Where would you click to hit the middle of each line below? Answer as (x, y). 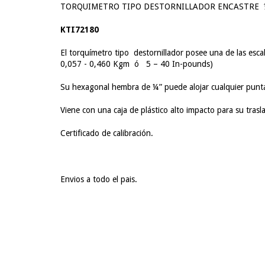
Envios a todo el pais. (99, 180)
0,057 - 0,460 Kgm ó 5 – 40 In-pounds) (137, 64)
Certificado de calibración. (107, 133)
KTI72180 (80, 30)
